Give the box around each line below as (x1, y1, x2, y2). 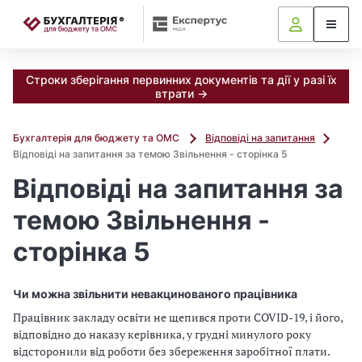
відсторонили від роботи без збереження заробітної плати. (13, 343, 330, 359)
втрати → (154, 86, 208, 100)
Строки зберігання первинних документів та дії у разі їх (25, 73, 337, 86)
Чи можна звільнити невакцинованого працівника (13, 287, 297, 301)
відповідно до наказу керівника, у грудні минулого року (13, 326, 311, 342)
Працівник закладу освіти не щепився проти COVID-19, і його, (13, 309, 343, 325)
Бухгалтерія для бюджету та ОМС (13, 132, 182, 144)
